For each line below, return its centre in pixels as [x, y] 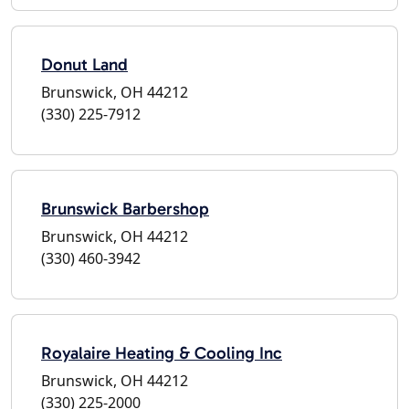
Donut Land [84, 64]
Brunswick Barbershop [125, 208]
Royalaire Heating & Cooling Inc [162, 352]
